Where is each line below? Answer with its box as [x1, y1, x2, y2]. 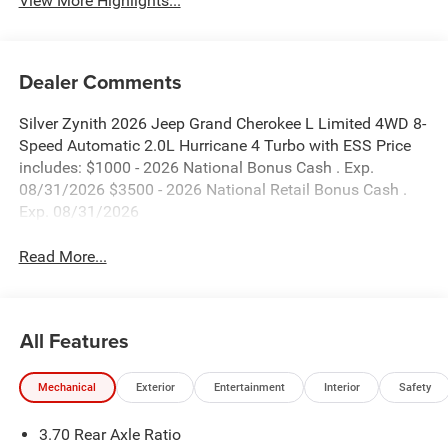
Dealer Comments [18, 67, 182, 97]
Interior [323, 380, 360, 394]
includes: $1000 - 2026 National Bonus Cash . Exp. [18, 158, 374, 178]
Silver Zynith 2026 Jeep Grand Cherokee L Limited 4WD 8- [18, 114, 426, 134]
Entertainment [213, 380, 285, 394]
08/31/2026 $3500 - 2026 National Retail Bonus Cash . [18, 180, 407, 200]
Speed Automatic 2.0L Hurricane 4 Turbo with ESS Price [18, 136, 411, 156]
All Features [20, 325, 129, 355]
